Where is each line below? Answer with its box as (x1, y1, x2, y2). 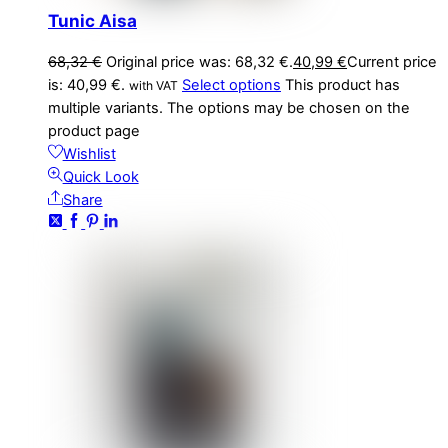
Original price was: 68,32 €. (106, 52, 293, 71)
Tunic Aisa (48, 9, 137, 31)
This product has (285, 75, 400, 94)
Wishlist (62, 144, 116, 163)
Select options (182, 75, 281, 94)
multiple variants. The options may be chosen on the (48, 98, 410, 117)
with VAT (129, 77, 178, 93)
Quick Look (62, 167, 139, 186)
